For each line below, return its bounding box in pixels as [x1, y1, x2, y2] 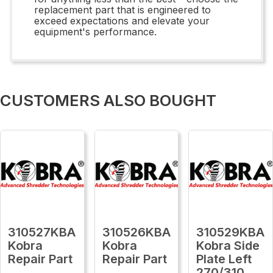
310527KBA [8, 224, 76, 239]
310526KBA [102, 224, 171, 239]
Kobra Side [196, 238, 260, 253]
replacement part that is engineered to [34, 3, 211, 16]
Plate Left [196, 251, 252, 266]
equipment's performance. [34, 25, 157, 38]
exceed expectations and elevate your [34, 14, 210, 27]
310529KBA [196, 224, 265, 239]
